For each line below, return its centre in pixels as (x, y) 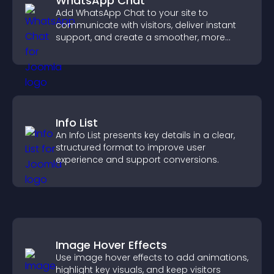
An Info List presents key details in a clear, (145, 135)
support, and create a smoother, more (140, 37)
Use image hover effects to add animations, (152, 257)
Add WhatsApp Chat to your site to (132, 13)
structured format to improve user (131, 147)
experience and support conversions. (137, 160)
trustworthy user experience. (117, 50)
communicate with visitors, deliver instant (146, 25)
